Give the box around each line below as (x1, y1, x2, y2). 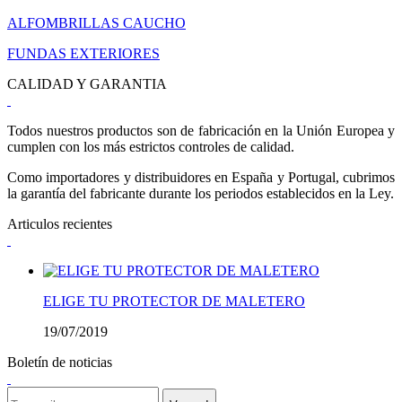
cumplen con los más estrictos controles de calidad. (7, 139, 294, 155)
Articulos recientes (7, 216, 112, 232)
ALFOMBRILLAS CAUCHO (7, 15, 186, 31)
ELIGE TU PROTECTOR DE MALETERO (43, 293, 305, 310)
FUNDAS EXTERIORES (7, 46, 160, 62)
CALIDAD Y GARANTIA (7, 76, 167, 92)
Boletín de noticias (7, 354, 112, 371)
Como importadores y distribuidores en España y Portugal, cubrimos (7, 170, 395, 186)
